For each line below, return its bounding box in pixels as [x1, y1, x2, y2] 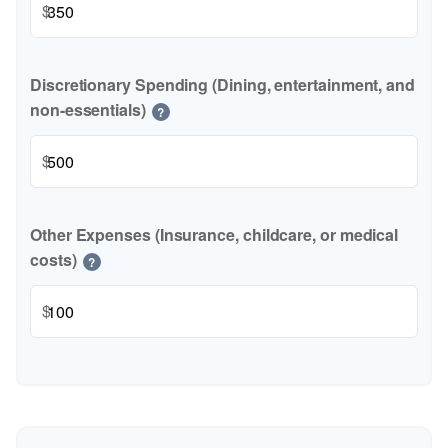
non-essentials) [30, 98, 146, 121]
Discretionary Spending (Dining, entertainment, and [30, 73, 416, 96]
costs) [30, 248, 77, 271]
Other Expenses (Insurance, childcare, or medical [30, 223, 399, 246]
